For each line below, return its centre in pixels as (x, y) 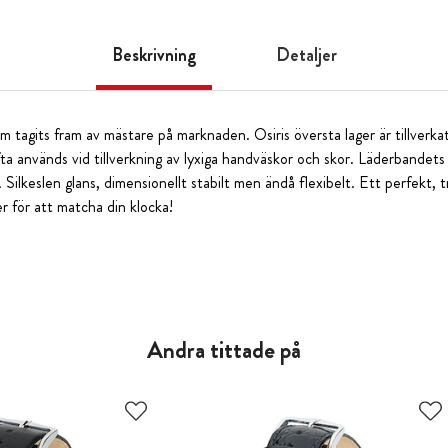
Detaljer (306, 54)
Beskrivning (153, 54)
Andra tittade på (224, 349)
